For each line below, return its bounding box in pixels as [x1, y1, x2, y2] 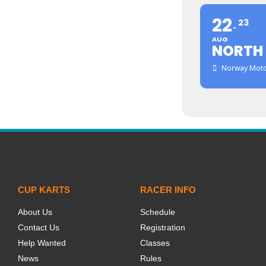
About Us [18, 207, 52, 217]
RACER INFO [140, 185, 197, 195]
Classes [140, 238, 170, 248]
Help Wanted [18, 238, 66, 248]
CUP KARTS [18, 185, 70, 195]
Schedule [140, 207, 176, 217]
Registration [140, 223, 186, 232]
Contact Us [18, 223, 59, 232]
